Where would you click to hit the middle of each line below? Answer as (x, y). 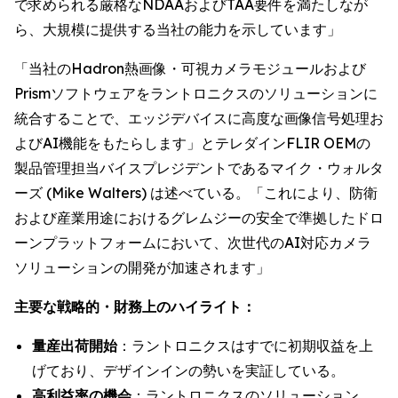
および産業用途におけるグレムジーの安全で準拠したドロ (199, 218)
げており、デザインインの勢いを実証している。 (188, 370)
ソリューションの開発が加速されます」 (142, 267)
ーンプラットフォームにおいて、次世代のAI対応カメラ (193, 243)
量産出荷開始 (75, 346)
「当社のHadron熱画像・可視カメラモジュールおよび (190, 68)
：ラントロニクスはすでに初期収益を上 (245, 346)
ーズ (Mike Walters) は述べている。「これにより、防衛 (196, 193)
